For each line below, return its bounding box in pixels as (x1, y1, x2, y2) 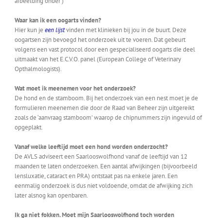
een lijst (45, 26, 65, 34)
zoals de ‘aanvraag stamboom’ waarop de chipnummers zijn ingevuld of (15, 113, 202, 122)
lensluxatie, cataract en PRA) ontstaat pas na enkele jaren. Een (15, 172, 178, 180)
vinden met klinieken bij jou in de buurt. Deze (65, 26, 186, 34)
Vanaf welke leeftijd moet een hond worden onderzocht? (15, 143, 168, 151)
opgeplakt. (15, 123, 43, 131)
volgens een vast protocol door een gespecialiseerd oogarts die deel (15, 45, 195, 54)
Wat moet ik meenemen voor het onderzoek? (15, 84, 136, 92)
